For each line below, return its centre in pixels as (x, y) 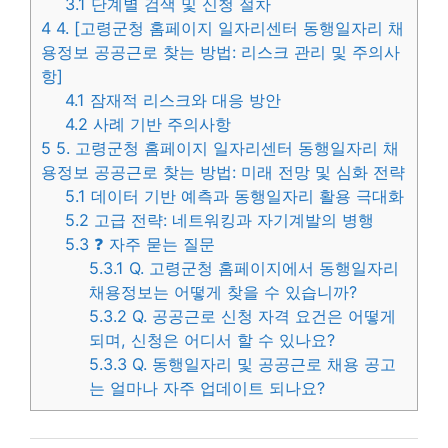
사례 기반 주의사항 (160, 123)
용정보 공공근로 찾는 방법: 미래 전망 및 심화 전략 (223, 171)
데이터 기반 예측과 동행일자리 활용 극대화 (245, 195)
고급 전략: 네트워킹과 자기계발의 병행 (232, 219)
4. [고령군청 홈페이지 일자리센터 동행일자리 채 (227, 27)
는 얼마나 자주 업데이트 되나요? (207, 387)
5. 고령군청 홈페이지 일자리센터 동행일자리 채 (225, 147)
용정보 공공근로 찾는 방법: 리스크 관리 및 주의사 (220, 51)
